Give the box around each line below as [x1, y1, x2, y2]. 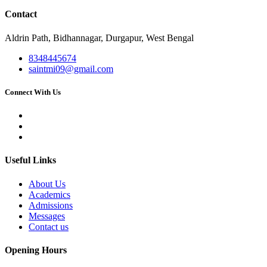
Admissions [29, 200, 73, 210]
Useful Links [5, 155, 56, 166]
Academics [29, 189, 70, 200]
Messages [29, 210, 65, 221]
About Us [29, 178, 66, 189]
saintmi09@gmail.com [29, 63, 113, 74]
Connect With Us [5, 87, 61, 97]
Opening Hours [5, 244, 67, 255]
